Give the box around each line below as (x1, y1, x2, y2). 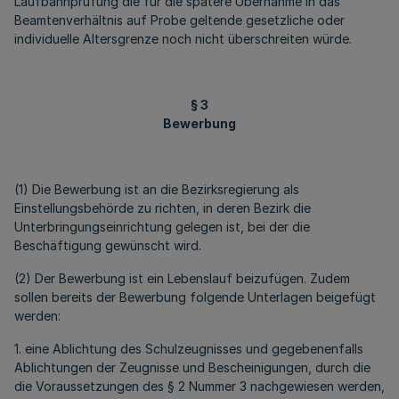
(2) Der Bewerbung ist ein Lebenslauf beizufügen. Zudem (14, 271, 350, 286)
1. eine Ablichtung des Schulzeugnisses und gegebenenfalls (14, 341, 363, 356)
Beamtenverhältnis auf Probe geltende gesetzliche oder (14, 12, 345, 28)
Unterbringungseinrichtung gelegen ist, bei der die (14, 219, 310, 234)
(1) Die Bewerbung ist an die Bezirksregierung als (14, 182, 299, 197)
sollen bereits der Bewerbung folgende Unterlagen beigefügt (14, 289, 376, 305)
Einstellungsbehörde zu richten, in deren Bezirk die (14, 200, 311, 216)
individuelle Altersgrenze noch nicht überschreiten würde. (14, 31, 352, 46)
